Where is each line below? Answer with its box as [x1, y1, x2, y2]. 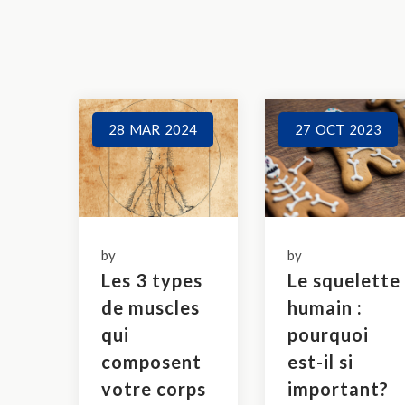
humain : [287, 296, 363, 318]
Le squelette [287, 268, 400, 291]
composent [101, 350, 202, 372]
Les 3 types [101, 268, 202, 291]
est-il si [287, 350, 353, 372]
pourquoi [287, 323, 369, 345]
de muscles [101, 296, 200, 318]
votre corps [101, 377, 206, 400]
